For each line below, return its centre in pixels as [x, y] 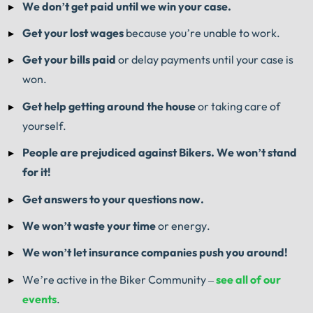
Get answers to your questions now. [114, 199]
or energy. [183, 226]
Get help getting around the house [109, 106]
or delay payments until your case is [205, 60]
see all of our [248, 279]
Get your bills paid [69, 60]
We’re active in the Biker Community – [119, 279]
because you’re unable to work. [202, 33]
